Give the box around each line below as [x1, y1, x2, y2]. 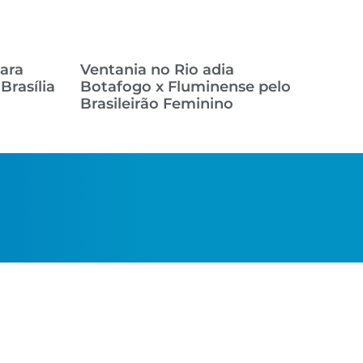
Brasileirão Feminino [79, 94, 233, 113]
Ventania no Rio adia [79, 60, 234, 79]
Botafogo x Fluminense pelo [79, 77, 291, 96]
